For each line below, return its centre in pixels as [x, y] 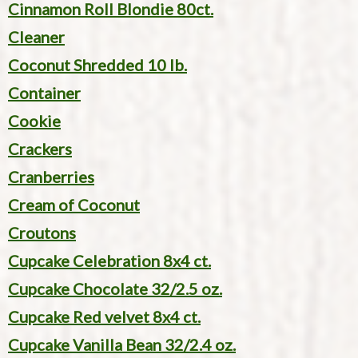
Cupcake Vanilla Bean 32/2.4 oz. [122, 345]
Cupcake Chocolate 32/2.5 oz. [115, 289]
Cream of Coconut [74, 205]
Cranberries [51, 177]
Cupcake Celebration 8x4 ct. [109, 261]
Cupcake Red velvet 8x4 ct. [104, 317]
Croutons [42, 233]
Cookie [34, 121]
